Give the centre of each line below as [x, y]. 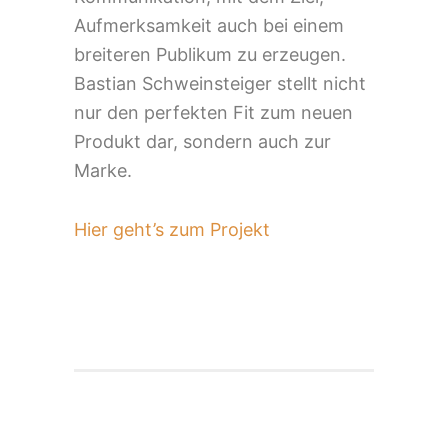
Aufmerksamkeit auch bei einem [209, 25]
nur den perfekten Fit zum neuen [213, 112]
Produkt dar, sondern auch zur [202, 141]
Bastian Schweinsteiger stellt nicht [220, 83]
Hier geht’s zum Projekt [172, 229]
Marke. [103, 170]
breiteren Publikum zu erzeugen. [210, 54]
